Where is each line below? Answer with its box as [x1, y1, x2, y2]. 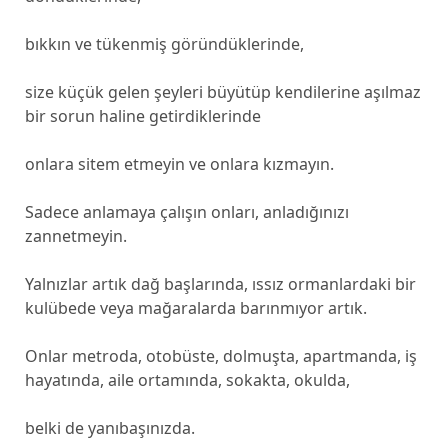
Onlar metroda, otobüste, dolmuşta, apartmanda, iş [24, 345, 417, 367]
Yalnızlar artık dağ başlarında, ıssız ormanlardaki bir [24, 273, 416, 295]
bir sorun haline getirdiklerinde [24, 105, 261, 127]
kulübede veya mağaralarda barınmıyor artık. [24, 297, 367, 319]
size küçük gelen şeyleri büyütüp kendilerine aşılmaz [24, 81, 421, 103]
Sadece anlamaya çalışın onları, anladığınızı [24, 201, 349, 223]
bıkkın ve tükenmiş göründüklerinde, [24, 33, 304, 55]
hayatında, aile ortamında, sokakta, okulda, [24, 369, 350, 391]
